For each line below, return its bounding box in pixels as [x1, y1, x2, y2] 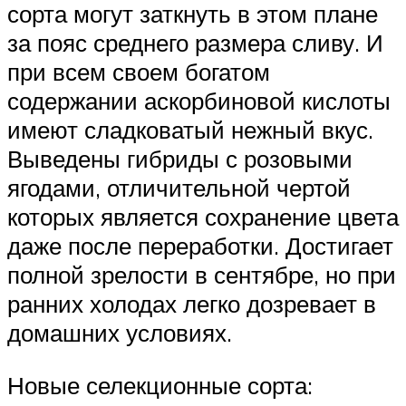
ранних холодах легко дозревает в [7, 289, 376, 319]
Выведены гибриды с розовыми [7, 144, 353, 174]
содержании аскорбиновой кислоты [7, 86, 391, 116]
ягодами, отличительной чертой [7, 173, 351, 203]
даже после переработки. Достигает [7, 231, 393, 261]
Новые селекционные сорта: [7, 370, 313, 400]
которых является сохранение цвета [7, 202, 399, 232]
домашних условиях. [7, 318, 232, 348]
